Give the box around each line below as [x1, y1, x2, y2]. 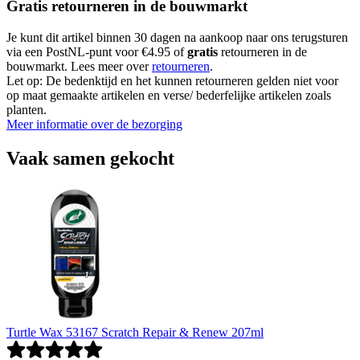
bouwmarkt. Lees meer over [6, 59, 152, 74]
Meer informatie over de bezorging [6, 117, 182, 132]
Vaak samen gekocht [6, 147, 174, 169]
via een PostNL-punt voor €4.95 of [6, 45, 187, 59]
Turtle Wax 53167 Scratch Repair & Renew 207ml [6, 325, 264, 339]
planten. [6, 103, 47, 117]
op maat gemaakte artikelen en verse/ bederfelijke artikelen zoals [6, 88, 331, 103]
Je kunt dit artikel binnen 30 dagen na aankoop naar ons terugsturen [6, 31, 348, 45]
